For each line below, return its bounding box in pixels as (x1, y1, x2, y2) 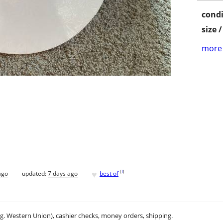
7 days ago (48, 169, 78, 178)
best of (100, 169, 118, 178)
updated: (22, 169, 48, 178)
